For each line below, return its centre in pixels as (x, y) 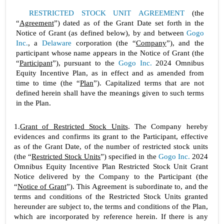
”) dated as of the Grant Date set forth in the (129, 23)
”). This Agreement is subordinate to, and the (137, 186)
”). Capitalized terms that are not (149, 83)
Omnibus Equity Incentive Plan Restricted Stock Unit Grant (111, 166)
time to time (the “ (48, 83)
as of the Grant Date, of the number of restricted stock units (111, 146)
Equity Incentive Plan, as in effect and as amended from (110, 73)
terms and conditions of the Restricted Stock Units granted (111, 196)
